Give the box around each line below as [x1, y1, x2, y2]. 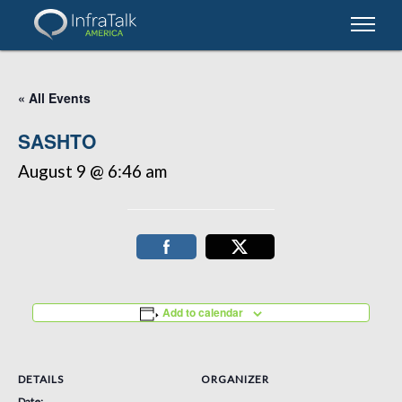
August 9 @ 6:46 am [18, 160, 167, 181]
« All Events [18, 88, 91, 107]
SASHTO [18, 127, 96, 154]
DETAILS [18, 371, 64, 386]
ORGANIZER [201, 371, 269, 386]
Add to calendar [162, 303, 243, 320]
